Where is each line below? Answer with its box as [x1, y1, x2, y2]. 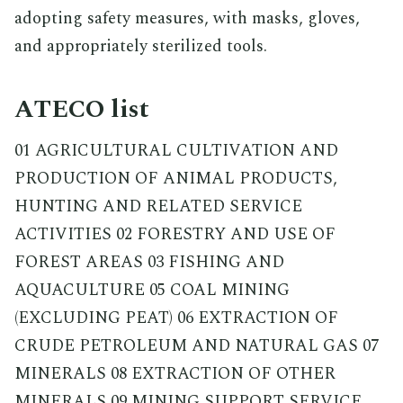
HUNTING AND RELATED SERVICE [14, 193, 302, 219]
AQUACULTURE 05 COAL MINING [14, 276, 290, 303]
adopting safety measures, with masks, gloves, [14, 4, 360, 31]
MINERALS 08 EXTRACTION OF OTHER [14, 360, 336, 387]
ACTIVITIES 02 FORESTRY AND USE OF [14, 220, 336, 247]
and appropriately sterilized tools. [14, 32, 267, 59]
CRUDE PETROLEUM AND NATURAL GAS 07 [14, 332, 379, 359]
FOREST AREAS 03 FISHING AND [14, 248, 284, 275]
